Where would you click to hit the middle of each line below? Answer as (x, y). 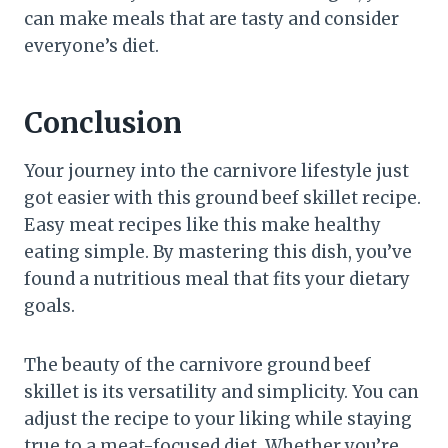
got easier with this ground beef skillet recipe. (222, 197)
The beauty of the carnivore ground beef (197, 364)
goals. (49, 305)
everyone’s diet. (91, 45)
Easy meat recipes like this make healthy (202, 224)
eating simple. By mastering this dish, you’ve (218, 251)
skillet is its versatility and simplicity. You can (221, 391)
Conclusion (103, 122)
